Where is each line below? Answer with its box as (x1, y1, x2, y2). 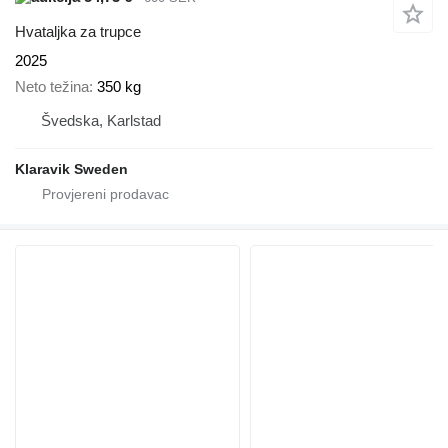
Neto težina (15, 78, 89, 96)
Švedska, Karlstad (41, 112, 161, 130)
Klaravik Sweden (15, 161, 128, 178)
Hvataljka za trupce (15, 22, 141, 40)
